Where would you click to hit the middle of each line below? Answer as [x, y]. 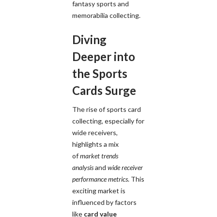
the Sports [100, 73]
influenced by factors [104, 202]
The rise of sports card [107, 109]
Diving [89, 39]
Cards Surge [104, 90]
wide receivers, [95, 132]
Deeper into [104, 56]
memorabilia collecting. [106, 15]
